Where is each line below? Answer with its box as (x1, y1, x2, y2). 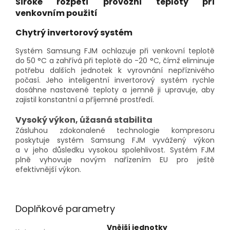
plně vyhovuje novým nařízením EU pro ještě (15, 155, 215, 165)
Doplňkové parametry (15, 202, 115, 216)
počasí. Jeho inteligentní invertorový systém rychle (15, 75, 215, 86)
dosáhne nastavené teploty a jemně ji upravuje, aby (15, 85, 215, 95)
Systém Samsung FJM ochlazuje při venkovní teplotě (15, 46, 215, 56)
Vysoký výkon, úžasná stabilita (15, 114, 152, 126)
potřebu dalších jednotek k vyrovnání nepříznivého (15, 65, 215, 76)
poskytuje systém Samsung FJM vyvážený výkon (15, 135, 215, 146)
